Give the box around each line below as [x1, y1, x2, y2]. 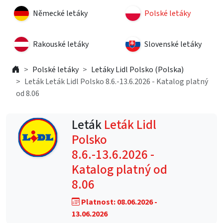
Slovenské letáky [144, 39, 202, 50]
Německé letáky [33, 8, 88, 19]
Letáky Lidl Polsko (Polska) [91, 64, 184, 75]
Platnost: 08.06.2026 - [80, 197, 157, 208]
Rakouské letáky [33, 39, 89, 50]
